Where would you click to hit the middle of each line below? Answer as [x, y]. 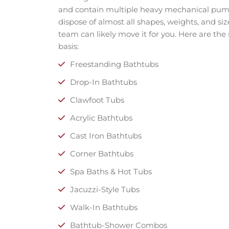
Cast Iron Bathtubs [106, 135]
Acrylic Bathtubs [101, 118]
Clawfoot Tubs [97, 100]
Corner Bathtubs [102, 153]
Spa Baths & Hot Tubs [111, 171]
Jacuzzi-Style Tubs [105, 189]
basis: [68, 46]
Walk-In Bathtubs [104, 207]
